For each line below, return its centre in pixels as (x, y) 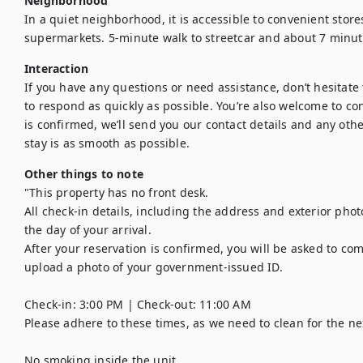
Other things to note (84, 174)
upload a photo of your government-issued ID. (154, 267)
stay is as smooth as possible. (107, 143)
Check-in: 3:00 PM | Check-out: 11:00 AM (138, 304)
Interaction (57, 68)
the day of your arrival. (90, 230)
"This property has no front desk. (118, 192)
